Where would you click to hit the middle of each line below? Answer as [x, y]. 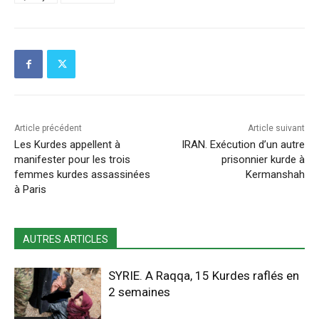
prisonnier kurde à [263, 160]
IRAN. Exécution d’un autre [243, 145]
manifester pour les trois [72, 160]
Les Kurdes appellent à [67, 145]
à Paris [30, 190]
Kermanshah [275, 175]
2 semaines [140, 292]
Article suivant [276, 129]
